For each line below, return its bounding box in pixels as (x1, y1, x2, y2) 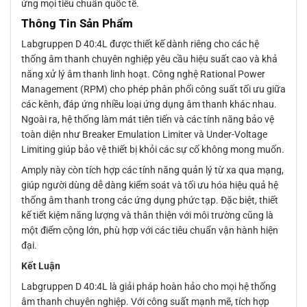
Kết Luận (21, 260, 60, 272)
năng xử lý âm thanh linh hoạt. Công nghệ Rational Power (21, 69, 265, 80)
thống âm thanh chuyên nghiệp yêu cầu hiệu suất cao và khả (21, 53, 278, 65)
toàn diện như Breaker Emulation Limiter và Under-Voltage (21, 129, 267, 140)
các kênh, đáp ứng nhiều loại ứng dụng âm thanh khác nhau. (21, 99, 277, 110)
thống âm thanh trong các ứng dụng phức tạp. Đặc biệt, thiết (21, 195, 278, 206)
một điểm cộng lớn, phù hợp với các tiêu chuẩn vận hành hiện (21, 225, 278, 236)
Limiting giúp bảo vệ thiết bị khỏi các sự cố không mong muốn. (21, 144, 284, 156)
